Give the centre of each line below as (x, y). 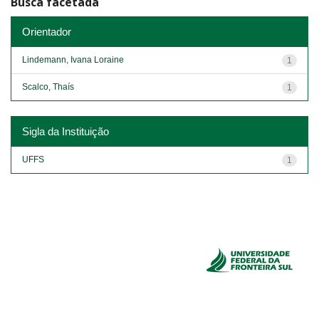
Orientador (47, 31)
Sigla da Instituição (66, 131)
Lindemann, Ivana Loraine (73, 59)
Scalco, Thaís (48, 87)
